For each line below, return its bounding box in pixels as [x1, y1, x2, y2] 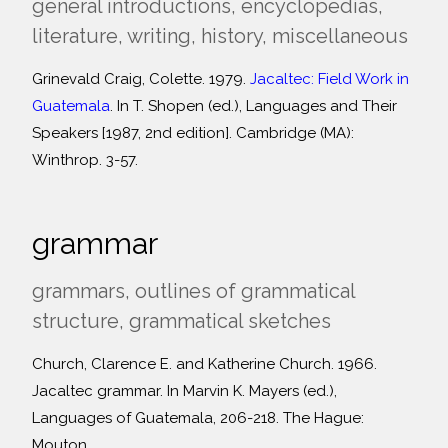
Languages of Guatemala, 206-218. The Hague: [32, 409, 364, 427]
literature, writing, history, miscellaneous [32, 24, 408, 48]
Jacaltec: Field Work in [250, 70, 409, 88]
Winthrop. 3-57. [32, 151, 138, 169]
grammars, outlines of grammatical [32, 279, 355, 303]
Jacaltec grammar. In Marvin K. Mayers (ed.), [32, 382, 337, 400]
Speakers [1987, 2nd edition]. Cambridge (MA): [32, 124, 354, 142]
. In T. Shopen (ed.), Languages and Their [110, 97, 397, 115]
